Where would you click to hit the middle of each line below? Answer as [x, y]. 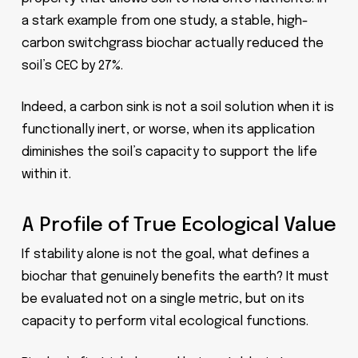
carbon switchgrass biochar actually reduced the [172, 44]
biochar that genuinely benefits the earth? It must [175, 277]
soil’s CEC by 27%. [72, 66]
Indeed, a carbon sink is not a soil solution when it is [177, 107]
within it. [46, 175]
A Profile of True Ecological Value [179, 226]
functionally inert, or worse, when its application [168, 130]
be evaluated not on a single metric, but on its [163, 299]
